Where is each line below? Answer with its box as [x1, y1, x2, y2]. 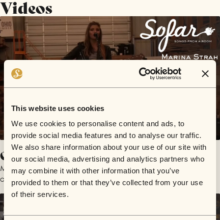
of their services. [11, 190, 69, 198]
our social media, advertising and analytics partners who [11, 155, 204, 163]
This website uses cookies [11, 104, 105, 112]
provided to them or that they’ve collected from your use [11, 178, 203, 187]
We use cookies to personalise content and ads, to [11, 119, 185, 128]
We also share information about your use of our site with [11, 143, 207, 151]
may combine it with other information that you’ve [11, 166, 180, 175]
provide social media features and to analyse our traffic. [11, 131, 202, 139]
